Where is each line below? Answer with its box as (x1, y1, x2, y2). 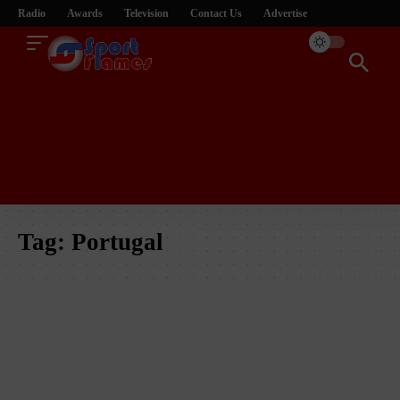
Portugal (71, 228, 163, 255)
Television (124, 7, 169, 20)
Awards (67, 7, 103, 20)
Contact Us (190, 7, 242, 20)
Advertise (263, 7, 307, 20)
